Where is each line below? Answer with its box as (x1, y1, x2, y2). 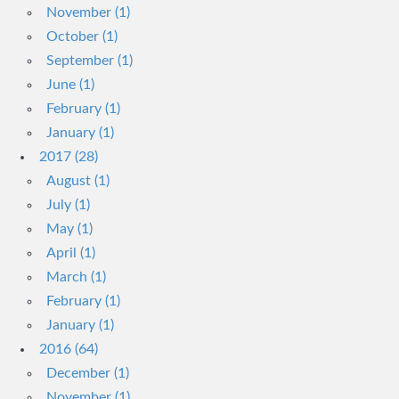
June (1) (46, 77, 94, 92)
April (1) (46, 246, 95, 260)
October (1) (46, 29, 118, 44)
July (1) (46, 198, 90, 212)
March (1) (46, 270, 106, 284)
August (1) (46, 174, 110, 188)
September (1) (46, 53, 133, 68)
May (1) (46, 222, 93, 236)
